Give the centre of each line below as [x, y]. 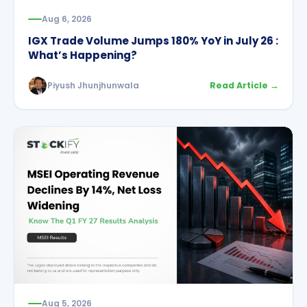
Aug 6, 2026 [67, 19]
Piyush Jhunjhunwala [93, 86]
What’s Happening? [83, 56]
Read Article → [244, 86]
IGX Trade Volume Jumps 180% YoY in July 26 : [153, 41]
